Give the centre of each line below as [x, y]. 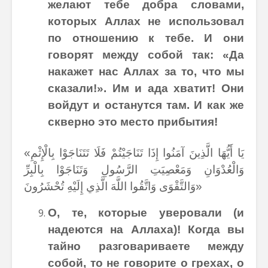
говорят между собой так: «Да [146, 55]
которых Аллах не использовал [146, 21]
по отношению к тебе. [121, 38]
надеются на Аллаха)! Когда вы [146, 229]
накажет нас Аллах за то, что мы [146, 71]
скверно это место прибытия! [133, 122]
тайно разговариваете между [146, 246]
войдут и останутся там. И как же [146, 105]
